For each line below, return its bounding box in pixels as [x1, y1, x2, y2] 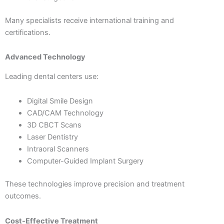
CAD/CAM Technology [26, 108, 103, 118]
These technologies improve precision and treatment [5, 179, 184, 189]
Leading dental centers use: [5, 71, 98, 81]
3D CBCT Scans [26, 120, 81, 130]
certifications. [5, 27, 50, 37]
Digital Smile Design [26, 96, 93, 106]
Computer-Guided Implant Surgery [26, 156, 143, 166]
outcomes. [5, 191, 41, 201]
